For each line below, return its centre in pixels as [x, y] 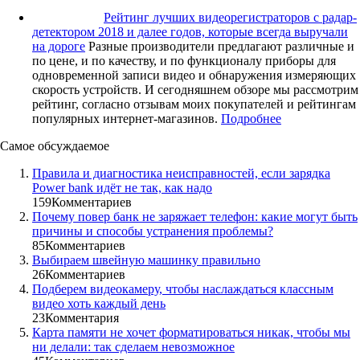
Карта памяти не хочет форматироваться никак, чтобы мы [191, 332]
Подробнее [251, 118]
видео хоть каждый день [99, 303]
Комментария [82, 317]
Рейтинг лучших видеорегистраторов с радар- [230, 17]
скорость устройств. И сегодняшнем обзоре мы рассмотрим [195, 89]
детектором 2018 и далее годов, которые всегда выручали [190, 31]
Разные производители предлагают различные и [221, 46]
